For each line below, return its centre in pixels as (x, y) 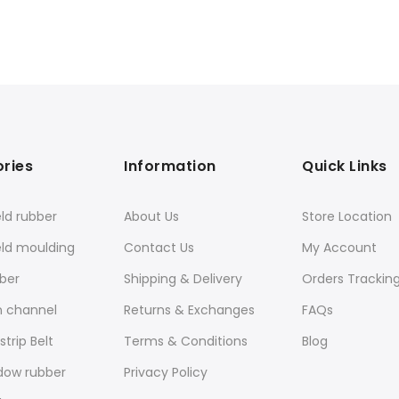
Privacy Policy (166, 372)
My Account (339, 248)
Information (170, 166)
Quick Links (345, 166)
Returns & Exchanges (189, 310)
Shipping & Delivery (183, 279)
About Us (151, 216)
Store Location (347, 216)
